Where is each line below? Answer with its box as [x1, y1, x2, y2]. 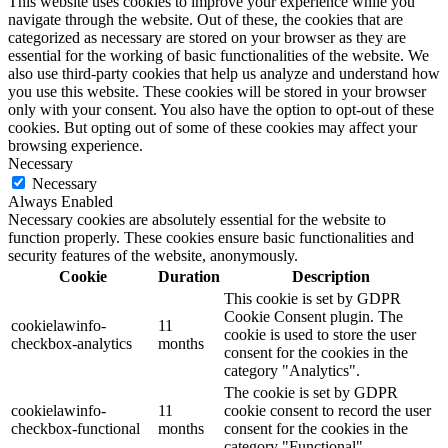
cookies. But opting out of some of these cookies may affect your [8, 118, 417, 136]
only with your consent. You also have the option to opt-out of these [8, 100, 434, 118]
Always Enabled [8, 192, 113, 210]
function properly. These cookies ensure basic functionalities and [8, 228, 414, 246]
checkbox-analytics [11, 334, 132, 352]
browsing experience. [8, 136, 143, 154]
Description [291, 267, 370, 285]
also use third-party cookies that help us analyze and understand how [8, 64, 440, 82]
